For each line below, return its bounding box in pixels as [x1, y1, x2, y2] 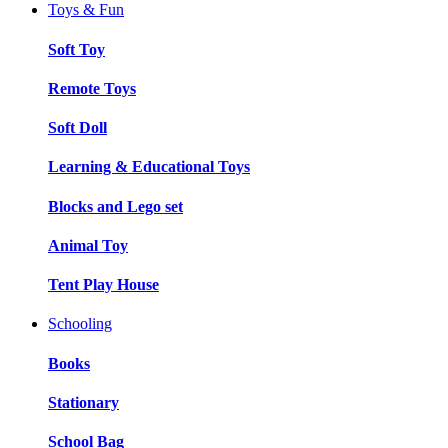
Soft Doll [48, 119, 107, 137]
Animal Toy [48, 236, 128, 254]
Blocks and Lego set [48, 197, 183, 215]
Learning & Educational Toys [48, 158, 250, 176]
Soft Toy [48, 40, 105, 58]
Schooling [48, 315, 112, 333]
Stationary [48, 393, 119, 411]
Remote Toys [48, 79, 136, 97]
